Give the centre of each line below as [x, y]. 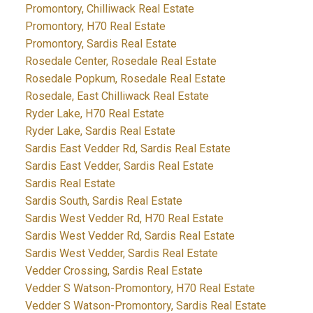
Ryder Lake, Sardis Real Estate [100, 131]
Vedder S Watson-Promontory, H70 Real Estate [140, 289]
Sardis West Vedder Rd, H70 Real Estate [124, 219]
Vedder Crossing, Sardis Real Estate [114, 271]
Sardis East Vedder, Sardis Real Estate [119, 166]
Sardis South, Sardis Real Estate [103, 201]
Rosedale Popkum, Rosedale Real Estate [125, 79]
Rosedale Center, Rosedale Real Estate [121, 61]
